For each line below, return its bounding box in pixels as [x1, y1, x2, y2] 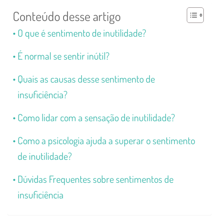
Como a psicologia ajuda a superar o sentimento [18, 133, 195, 147]
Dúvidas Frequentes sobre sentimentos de [18, 172, 174, 185]
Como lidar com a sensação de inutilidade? [18, 110, 175, 124]
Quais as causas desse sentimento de [18, 72, 155, 85]
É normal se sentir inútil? [18, 49, 109, 62]
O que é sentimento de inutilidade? [18, 26, 146, 39]
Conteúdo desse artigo [13, 7, 121, 24]
